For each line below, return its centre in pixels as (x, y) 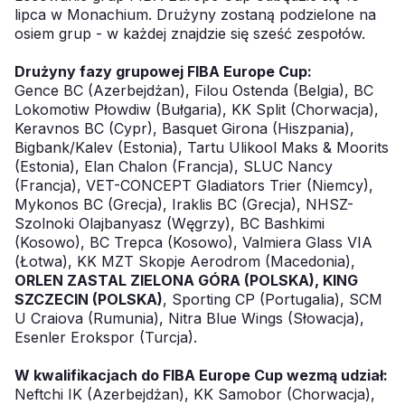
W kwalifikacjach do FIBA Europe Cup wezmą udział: (201, 375)
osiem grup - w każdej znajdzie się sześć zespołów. (190, 33)
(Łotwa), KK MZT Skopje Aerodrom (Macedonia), (185, 261)
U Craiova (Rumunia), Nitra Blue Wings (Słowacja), (189, 318)
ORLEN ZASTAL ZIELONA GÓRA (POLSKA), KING (186, 280)
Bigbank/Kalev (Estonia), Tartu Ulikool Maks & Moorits (202, 147)
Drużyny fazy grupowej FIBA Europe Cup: (163, 71)
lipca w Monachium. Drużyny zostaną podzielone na (195, 14)
